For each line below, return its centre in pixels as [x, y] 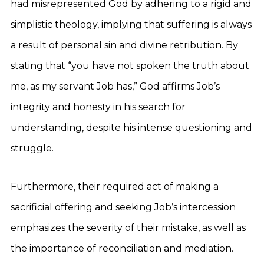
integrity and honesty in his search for [98, 107]
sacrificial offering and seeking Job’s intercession [123, 207]
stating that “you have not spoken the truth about [130, 66]
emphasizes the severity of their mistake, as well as [128, 228]
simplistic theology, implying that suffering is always [131, 24]
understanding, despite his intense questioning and [131, 128]
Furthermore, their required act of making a [115, 187]
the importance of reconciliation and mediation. [122, 248]
